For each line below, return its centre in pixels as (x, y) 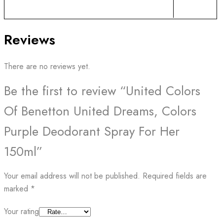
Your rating (21, 211)
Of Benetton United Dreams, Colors (100, 111)
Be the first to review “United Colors (102, 91)
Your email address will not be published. (72, 176)
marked (17, 188)
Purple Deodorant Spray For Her (92, 131)
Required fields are (175, 176)
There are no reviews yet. (47, 66)
